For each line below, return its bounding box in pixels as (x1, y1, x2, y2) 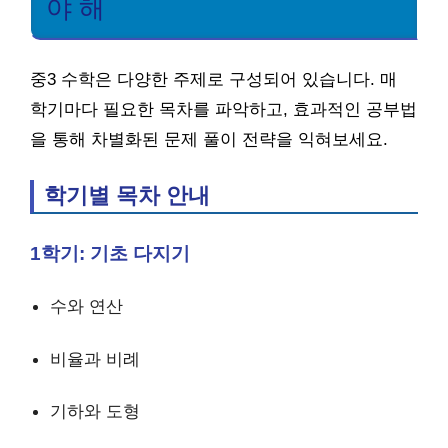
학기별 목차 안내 (44, 183, 210, 208)
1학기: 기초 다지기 (30, 242, 190, 264)
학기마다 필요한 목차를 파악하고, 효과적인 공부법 (30, 100, 417, 119)
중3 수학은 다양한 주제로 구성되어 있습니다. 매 (30, 70, 397, 89)
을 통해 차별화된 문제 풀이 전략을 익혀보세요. (30, 130, 388, 149)
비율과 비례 (50, 348, 140, 369)
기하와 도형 (50, 401, 140, 421)
